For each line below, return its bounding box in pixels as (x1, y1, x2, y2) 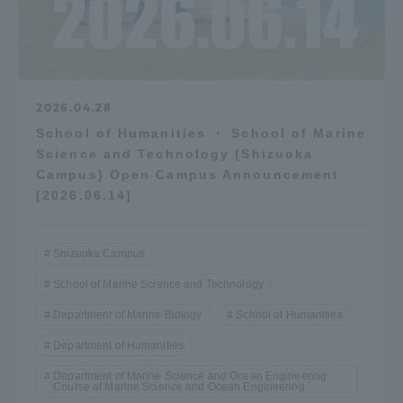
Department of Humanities (53, 339, 184, 353)
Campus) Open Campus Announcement (36, 167, 340, 183)
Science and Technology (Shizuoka (36, 147, 314, 162)
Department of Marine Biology (53, 309, 202, 322)
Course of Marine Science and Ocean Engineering (53, 381, 305, 394)
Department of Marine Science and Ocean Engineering (53, 370, 327, 383)
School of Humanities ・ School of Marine (36, 126, 366, 141)
